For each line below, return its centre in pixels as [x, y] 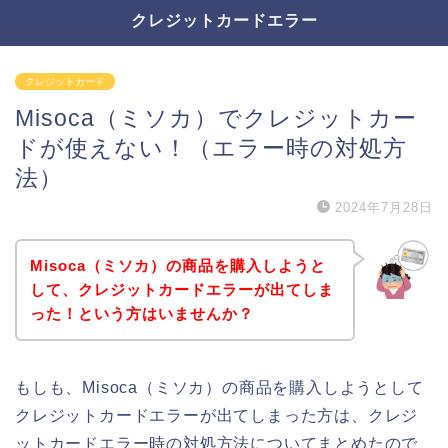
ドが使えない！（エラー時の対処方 [211, 148]
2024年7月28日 [384, 207]
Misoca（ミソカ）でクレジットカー [216, 118]
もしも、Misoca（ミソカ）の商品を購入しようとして [219, 387]
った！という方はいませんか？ [141, 313]
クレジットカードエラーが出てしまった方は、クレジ [217, 415]
